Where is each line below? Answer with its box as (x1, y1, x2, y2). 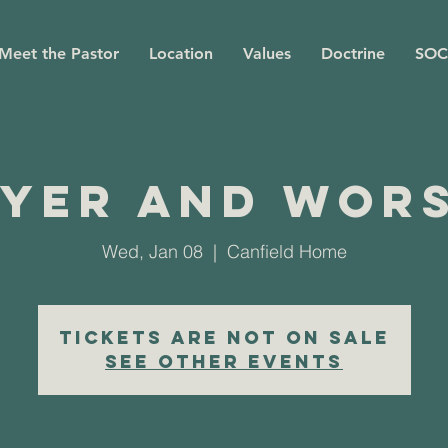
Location (149, 44, 213, 63)
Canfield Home (226, 240, 347, 263)
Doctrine (321, 44, 385, 63)
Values (243, 44, 291, 63)
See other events (105, 350, 343, 373)
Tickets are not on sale (58, 326, 390, 349)
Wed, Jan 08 (101, 240, 203, 263)
